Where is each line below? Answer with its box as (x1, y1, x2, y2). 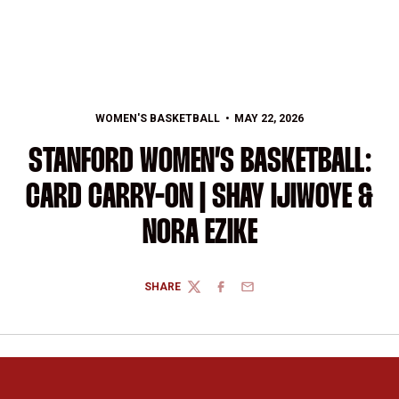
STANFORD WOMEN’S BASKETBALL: (28, 146, 371, 179)
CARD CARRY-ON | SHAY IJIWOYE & (26, 182, 373, 215)
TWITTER (186, 287, 234, 300)
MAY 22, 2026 (233, 112, 304, 125)
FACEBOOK (213, 287, 271, 300)
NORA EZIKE (142, 217, 257, 250)
